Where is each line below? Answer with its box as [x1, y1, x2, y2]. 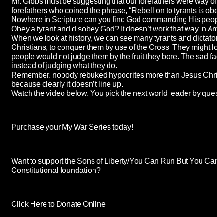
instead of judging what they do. [11, 61, 117, 70]
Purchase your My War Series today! [11, 122, 133, 132]
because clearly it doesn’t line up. [11, 79, 123, 89]
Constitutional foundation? [11, 165, 101, 175]
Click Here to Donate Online [11, 199, 106, 209]
